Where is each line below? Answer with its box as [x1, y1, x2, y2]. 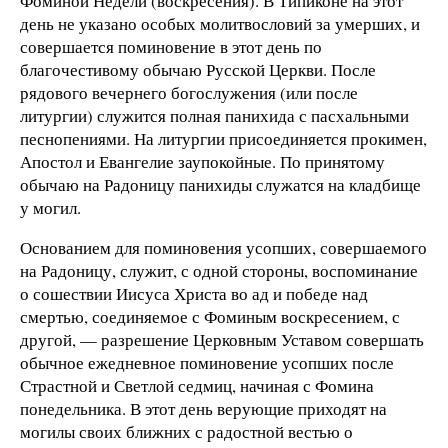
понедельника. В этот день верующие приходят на [20, 396, 387, 420]
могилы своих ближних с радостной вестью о [20, 419, 353, 443]
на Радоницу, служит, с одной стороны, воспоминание [20, 258, 418, 282]
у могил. [20, 195, 81, 219]
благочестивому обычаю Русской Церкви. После [20, 57, 376, 81]
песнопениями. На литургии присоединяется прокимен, [20, 126, 427, 150]
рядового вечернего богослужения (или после [20, 80, 358, 104]
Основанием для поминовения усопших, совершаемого [20, 235, 427, 259]
